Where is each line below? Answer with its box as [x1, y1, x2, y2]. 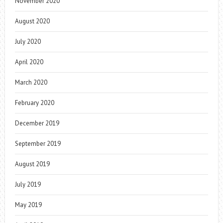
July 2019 [14, 180, 41, 189]
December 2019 [14, 119, 59, 128]
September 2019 [14, 139, 61, 148]
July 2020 [14, 37, 41, 46]
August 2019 [14, 160, 50, 169]
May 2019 [14, 201, 42, 210]
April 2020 [14, 58, 43, 67]
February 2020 [14, 99, 54, 108]
